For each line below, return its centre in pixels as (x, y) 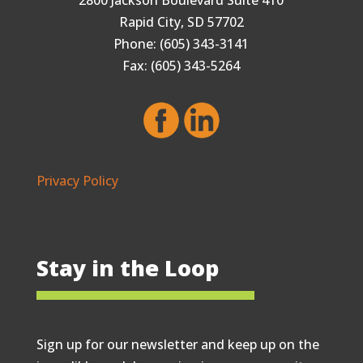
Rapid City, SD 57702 (181, 21)
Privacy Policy (77, 180)
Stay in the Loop (127, 267)
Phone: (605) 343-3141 (181, 43)
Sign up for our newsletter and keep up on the (177, 344)
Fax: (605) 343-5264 (181, 65)
